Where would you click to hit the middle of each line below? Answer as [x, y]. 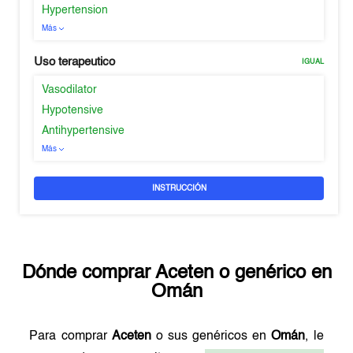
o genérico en [272, 273]
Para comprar [71, 336]
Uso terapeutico [75, 62]
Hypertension [75, 10]
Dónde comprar [88, 273]
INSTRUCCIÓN [179, 188]
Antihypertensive [84, 131]
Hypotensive [73, 110]
